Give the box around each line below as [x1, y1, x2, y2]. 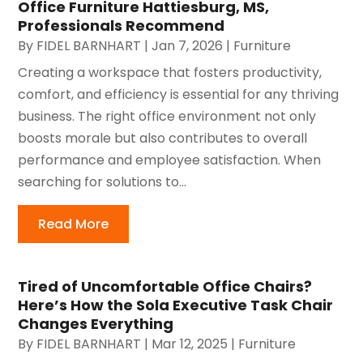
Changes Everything [18, 313, 174, 334]
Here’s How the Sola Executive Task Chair [18, 294, 334, 315]
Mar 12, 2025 [152, 334, 228, 353]
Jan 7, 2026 [152, 36, 224, 55]
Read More [38, 214, 109, 233]
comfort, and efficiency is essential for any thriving [18, 84, 340, 104]
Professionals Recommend [18, 15, 225, 36]
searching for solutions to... [18, 172, 187, 191]
